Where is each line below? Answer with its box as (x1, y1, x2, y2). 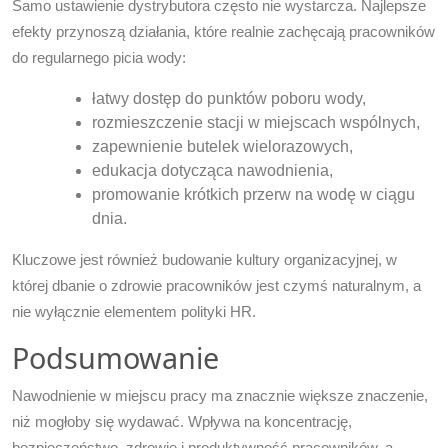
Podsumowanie (12, 338, 219, 378)
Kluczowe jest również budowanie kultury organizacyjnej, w (12, 251, 397, 269)
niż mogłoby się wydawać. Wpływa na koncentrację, (12, 413, 352, 431)
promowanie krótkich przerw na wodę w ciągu (92, 186, 415, 204)
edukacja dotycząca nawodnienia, (92, 162, 333, 180)
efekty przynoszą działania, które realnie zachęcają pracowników (12, 23, 435, 41)
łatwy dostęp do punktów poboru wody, (92, 90, 366, 108)
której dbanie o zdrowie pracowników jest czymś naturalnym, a (12, 277, 421, 295)
